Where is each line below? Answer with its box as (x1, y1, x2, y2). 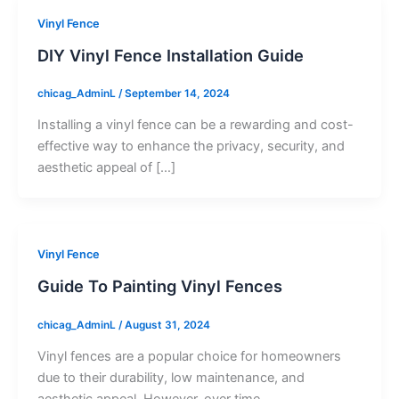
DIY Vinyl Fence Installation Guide (37, 45, 304, 65)
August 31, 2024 (124, 318, 210, 331)
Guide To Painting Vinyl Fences (37, 276, 282, 297)
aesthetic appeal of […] (37, 159, 175, 176)
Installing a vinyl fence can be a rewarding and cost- (37, 117, 354, 134)
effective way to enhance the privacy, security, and (37, 138, 345, 155)
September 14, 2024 (124, 87, 230, 101)
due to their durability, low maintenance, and (37, 369, 305, 386)
